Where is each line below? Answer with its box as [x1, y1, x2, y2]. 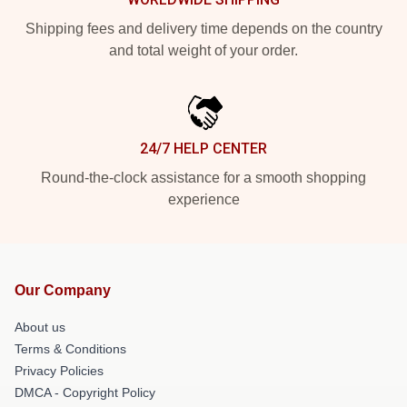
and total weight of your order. [109, 42, 298, 58]
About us [15, 319, 65, 334]
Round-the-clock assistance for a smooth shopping [41, 169, 366, 185]
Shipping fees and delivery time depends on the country [25, 20, 382, 36]
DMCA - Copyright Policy [15, 384, 155, 400]
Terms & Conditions [15, 341, 126, 356]
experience [167, 191, 240, 207]
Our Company [15, 282, 111, 298]
